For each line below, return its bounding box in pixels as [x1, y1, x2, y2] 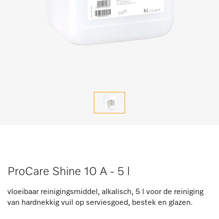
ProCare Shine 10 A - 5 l [7, 166, 130, 177]
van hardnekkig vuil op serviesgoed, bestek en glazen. [7, 199, 193, 207]
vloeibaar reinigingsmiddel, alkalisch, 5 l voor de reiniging [7, 188, 203, 196]
